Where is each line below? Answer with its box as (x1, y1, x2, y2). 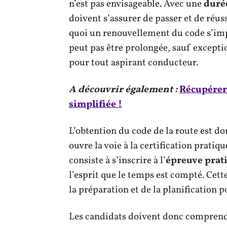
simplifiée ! (69, 97, 122, 111)
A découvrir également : (69, 83, 177, 96)
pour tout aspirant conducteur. (69, 56, 198, 69)
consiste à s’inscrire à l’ (69, 154, 166, 167)
